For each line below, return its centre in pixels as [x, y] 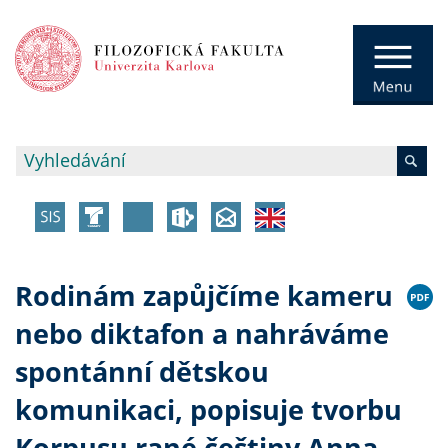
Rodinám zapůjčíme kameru [204, 296]
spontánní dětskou [142, 372]
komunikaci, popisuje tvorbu [208, 410]
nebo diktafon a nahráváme [202, 334]
